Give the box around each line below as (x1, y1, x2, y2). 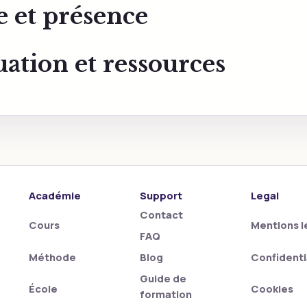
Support (139, 188, 182, 202)
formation (139, 287, 192, 301)
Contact (139, 208, 183, 221)
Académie (29, 188, 81, 202)
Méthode (29, 249, 76, 264)
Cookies (250, 282, 293, 296)
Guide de (139, 271, 186, 285)
